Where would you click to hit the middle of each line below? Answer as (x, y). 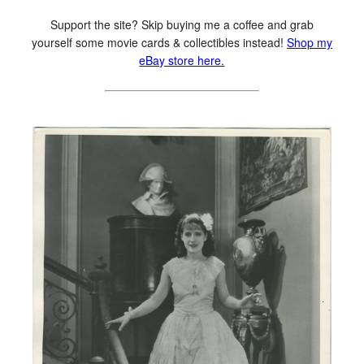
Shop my (309, 42)
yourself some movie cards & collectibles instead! (159, 42)
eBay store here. (182, 60)
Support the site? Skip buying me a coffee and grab (182, 24)
